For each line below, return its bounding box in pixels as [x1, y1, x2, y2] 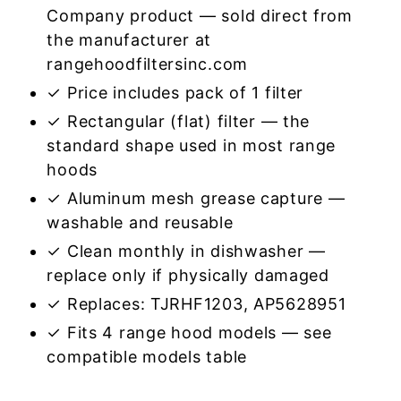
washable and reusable [47, 213, 234, 232]
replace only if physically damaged [47, 266, 329, 285]
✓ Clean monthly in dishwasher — [47, 242, 326, 260]
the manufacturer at [47, 30, 212, 49]
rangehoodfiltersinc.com [47, 55, 248, 73]
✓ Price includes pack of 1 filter [47, 83, 304, 102]
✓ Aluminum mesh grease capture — [47, 189, 346, 208]
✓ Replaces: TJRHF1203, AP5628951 [47, 294, 346, 313]
